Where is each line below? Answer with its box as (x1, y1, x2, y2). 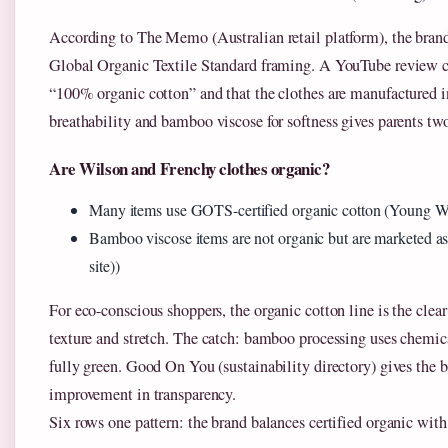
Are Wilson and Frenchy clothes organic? (49, 156, 330, 181)
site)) (89, 255, 120, 276)
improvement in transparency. (49, 383, 237, 405)
